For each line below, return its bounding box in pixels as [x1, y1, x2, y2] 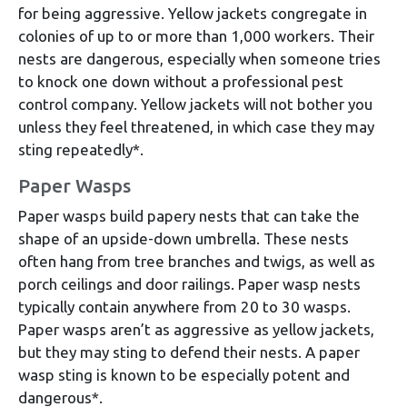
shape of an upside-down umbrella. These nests [18, 230, 349, 248]
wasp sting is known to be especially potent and [18, 366, 350, 384]
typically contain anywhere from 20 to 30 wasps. [18, 298, 351, 316]
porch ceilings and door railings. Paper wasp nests [18, 275, 361, 293]
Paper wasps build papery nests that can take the [18, 207, 360, 225]
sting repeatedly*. [18, 141, 144, 159]
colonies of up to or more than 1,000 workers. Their [18, 27, 374, 45]
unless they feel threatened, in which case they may [18, 118, 374, 136]
